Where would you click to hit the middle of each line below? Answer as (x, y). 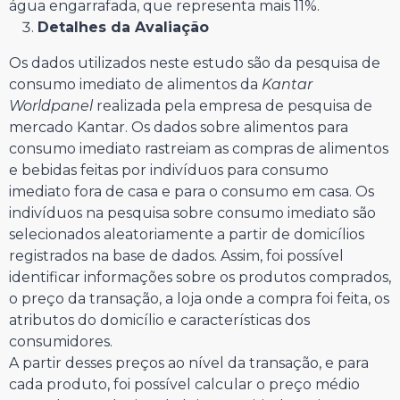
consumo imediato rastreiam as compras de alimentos (199, 149)
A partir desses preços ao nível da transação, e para (189, 363)
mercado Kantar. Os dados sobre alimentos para (179, 128)
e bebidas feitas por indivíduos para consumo (169, 171)
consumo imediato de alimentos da (135, 85)
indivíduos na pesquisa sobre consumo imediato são (192, 213)
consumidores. (61, 342)
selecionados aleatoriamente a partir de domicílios (187, 235)
